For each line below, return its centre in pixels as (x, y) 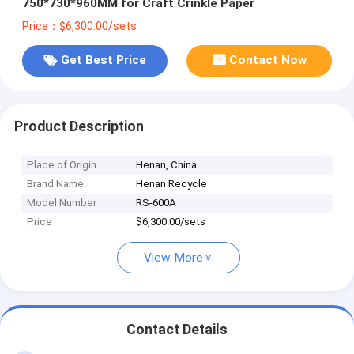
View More (173, 258)
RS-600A (156, 203)
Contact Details (177, 330)
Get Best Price (103, 60)
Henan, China (167, 165)
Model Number (62, 203)
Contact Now (268, 60)
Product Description (79, 126)
